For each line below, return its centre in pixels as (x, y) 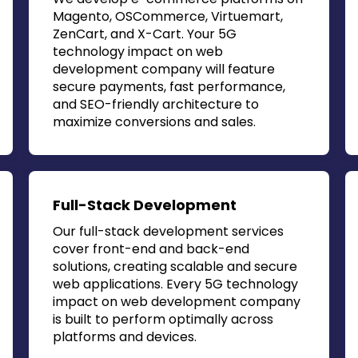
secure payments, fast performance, (169, 87)
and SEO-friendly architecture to (155, 104)
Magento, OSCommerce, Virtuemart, (167, 16)
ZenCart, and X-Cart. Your (135, 34)
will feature (238, 69)
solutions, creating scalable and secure (175, 267)
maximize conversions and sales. (154, 122)
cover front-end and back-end (151, 249)
